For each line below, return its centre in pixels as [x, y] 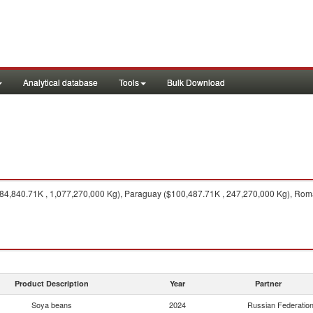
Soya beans [52, 305]
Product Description [52, 283]
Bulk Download [196, 82]
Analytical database [60, 82]
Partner [268, 283]
